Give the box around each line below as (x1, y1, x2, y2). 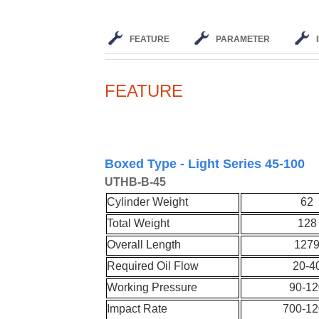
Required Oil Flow (107, 260, 199, 273)
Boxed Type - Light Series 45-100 (105, 157, 305, 171)
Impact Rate (107, 303, 168, 315)
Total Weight (107, 217, 170, 230)
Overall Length (107, 239, 182, 251)
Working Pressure (107, 281, 198, 294)
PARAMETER (216, 34, 270, 44)
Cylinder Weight (107, 196, 189, 209)
